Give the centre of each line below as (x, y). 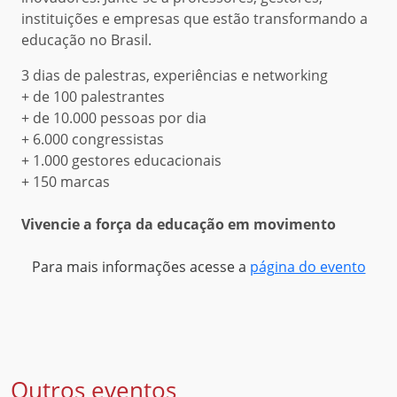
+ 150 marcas (66, 181)
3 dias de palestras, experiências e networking (175, 75)
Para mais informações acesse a (140, 266)
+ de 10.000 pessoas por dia (114, 117)
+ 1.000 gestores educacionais (121, 160)
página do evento (307, 266)
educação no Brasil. (86, 39)
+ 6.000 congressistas (93, 139)
